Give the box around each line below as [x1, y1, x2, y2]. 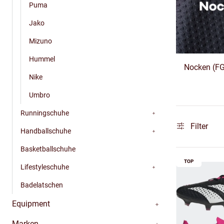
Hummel [29, 54, 55, 63]
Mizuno [29, 36, 52, 45]
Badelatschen [20, 180, 63, 189]
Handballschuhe [20, 126, 71, 135]
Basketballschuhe [20, 144, 75, 153]
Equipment [12, 198, 50, 208]
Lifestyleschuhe [20, 162, 69, 171]
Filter [188, 121, 208, 131]
